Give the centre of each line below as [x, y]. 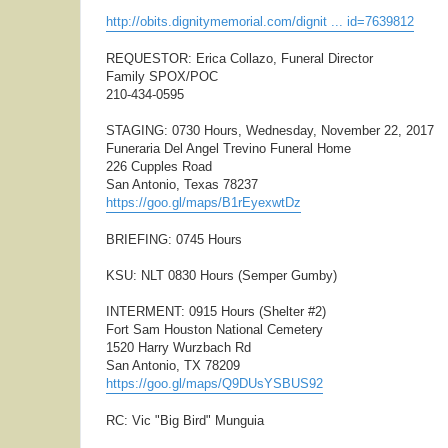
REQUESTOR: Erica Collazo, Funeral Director [239, 58]
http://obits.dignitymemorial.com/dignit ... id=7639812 [260, 21]
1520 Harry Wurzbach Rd [178, 347]
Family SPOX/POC [162, 76]
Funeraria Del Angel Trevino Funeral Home [228, 148]
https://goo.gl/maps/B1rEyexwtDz [203, 202]
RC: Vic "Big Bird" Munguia [185, 420]
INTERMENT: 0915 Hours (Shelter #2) [216, 311]
